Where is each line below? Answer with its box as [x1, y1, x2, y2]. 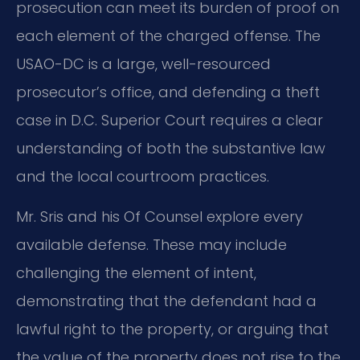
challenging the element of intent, [16, 262, 256, 283]
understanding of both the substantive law [16, 138, 325, 159]
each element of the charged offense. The [16, 26, 321, 47]
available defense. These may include [16, 234, 287, 255]
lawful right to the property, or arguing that [16, 318, 329, 339]
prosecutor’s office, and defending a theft [16, 82, 320, 103]
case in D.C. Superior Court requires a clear [16, 110, 323, 131]
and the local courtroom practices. [16, 166, 269, 187]
